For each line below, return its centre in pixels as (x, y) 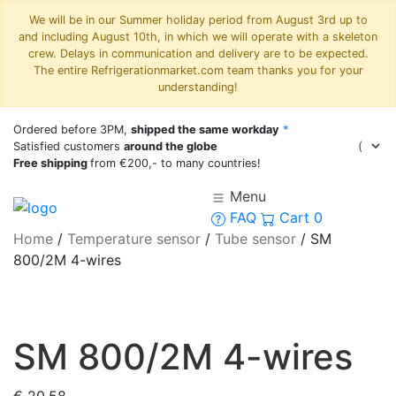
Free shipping (52, 163)
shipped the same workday (205, 129)
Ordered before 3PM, (72, 129)
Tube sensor (255, 239)
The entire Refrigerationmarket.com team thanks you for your (198, 70)
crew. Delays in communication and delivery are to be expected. (198, 53)
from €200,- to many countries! (175, 163)
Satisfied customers (69, 146)
